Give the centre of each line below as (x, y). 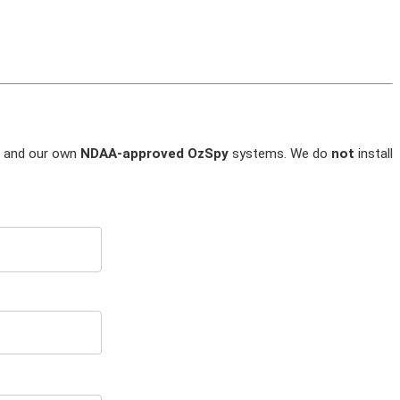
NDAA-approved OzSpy (154, 154)
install (374, 154)
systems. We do (280, 154)
